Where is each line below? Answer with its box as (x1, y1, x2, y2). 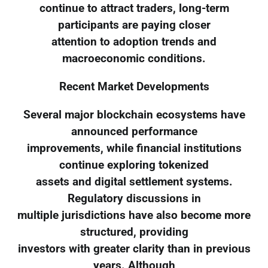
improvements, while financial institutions (26, 141, 242, 155)
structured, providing (80, 225, 188, 239)
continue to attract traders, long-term (39, 2, 229, 16)
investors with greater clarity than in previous (17, 242, 251, 255)
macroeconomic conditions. (62, 52, 206, 66)
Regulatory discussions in (67, 191, 201, 205)
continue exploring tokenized (59, 158, 209, 172)
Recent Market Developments (59, 80, 209, 94)
